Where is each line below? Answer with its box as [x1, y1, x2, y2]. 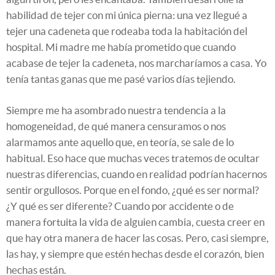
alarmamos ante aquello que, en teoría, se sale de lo [6, 136, 234, 149]
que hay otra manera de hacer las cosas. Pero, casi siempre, [6, 232, 269, 244]
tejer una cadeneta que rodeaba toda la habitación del [6, 25, 247, 37]
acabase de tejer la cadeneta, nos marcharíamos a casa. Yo [6, 57, 266, 69]
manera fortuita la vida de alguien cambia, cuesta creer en [6, 216, 265, 228]
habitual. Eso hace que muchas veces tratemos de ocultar [6, 152, 260, 165]
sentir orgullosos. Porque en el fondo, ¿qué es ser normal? [6, 184, 259, 196]
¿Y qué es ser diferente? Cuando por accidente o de [6, 200, 234, 212]
